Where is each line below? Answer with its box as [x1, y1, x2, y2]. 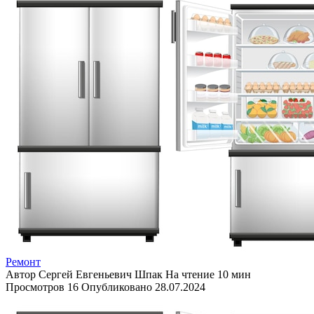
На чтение [165, 268, 214, 280]
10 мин [214, 268, 251, 280]
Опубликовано [81, 280, 152, 293]
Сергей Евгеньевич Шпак [39, 268, 163, 280]
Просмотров [6, 280, 64, 293]
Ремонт [6, 255, 41, 268]
